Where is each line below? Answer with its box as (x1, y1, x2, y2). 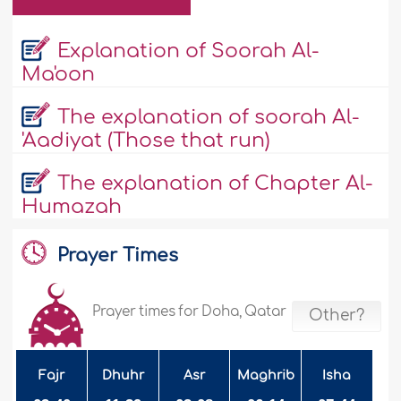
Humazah (21, 195, 123, 218)
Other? (308, 307, 364, 324)
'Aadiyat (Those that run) (21, 129, 271, 151)
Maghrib (236, 368, 294, 382)
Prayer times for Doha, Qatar (92, 303, 287, 320)
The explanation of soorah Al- (56, 106, 360, 128)
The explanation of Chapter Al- (56, 172, 373, 194)
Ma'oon (21, 63, 96, 85)
